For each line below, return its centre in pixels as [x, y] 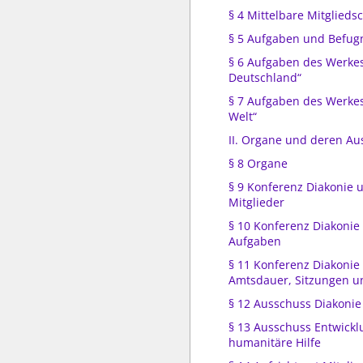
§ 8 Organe [258, 163]
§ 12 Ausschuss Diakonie [295, 303]
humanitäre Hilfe [275, 342]
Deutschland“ [265, 77]
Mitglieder [256, 202]
